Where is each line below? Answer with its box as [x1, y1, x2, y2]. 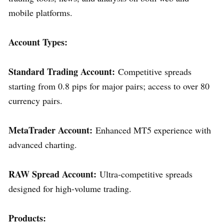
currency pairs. [8, 94, 62, 106]
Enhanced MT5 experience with [92, 123, 211, 136]
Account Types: [8, 35, 67, 48]
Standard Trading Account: [8, 64, 115, 78]
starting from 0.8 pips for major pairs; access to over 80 [8, 79, 209, 92]
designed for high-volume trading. [8, 182, 131, 194]
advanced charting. [8, 138, 77, 150]
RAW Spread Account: [8, 167, 96, 180]
